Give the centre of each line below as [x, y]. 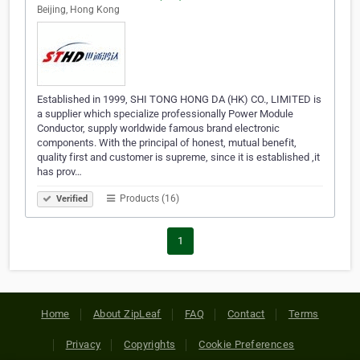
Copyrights [150, 345]
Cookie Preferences [247, 345]
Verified [71, 199]
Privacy [83, 345]
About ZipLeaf [127, 314]
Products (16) [148, 199]
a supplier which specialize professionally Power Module [165, 114]
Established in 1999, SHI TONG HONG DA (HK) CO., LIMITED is [179, 100]
